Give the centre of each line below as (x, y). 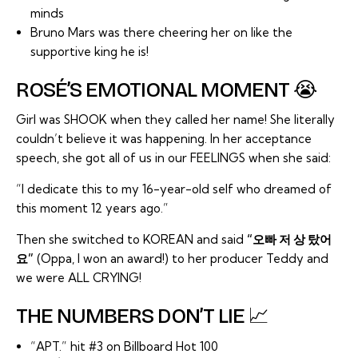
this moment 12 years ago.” (92, 209)
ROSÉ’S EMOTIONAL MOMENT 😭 (166, 90)
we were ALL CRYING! (79, 278)
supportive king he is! (89, 52)
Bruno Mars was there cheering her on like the (161, 33)
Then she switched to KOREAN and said (131, 240)
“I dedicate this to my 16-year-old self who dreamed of (174, 189)
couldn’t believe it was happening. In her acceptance (164, 139)
